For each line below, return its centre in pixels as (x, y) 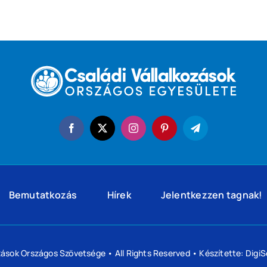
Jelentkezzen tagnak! (212, 195)
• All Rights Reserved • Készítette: (176, 253)
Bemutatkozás (43, 195)
